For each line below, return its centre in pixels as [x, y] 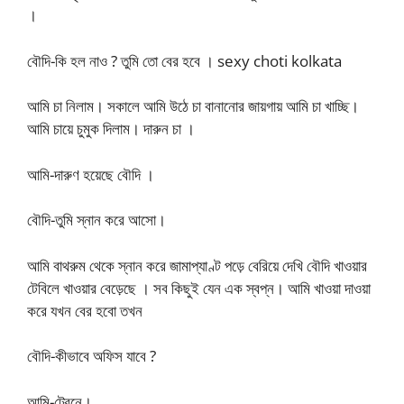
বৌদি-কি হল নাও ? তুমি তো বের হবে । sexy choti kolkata [184, 60]
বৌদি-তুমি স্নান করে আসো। [96, 220]
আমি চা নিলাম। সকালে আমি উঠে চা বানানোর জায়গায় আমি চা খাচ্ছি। [193, 106]
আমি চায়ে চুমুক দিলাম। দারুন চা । [111, 129]
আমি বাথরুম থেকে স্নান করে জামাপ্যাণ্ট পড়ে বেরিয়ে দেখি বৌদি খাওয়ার [197, 265]
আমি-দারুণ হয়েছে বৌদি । [91, 174]
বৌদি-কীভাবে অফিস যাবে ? [92, 356]
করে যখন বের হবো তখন [85, 310]
